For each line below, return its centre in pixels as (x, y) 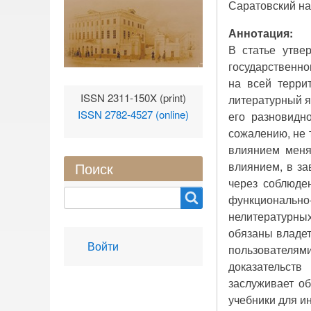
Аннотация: (261, 33)
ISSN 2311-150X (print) (133, 98)
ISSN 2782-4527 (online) (133, 115)
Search (83, 195)
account (99, 256)
